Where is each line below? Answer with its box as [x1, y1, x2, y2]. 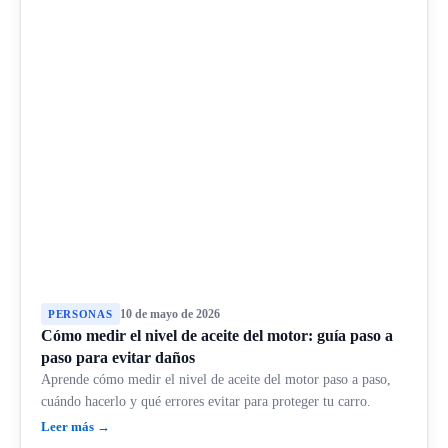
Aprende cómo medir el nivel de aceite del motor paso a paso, [41, 371, 391, 387]
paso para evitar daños [41, 348, 195, 366]
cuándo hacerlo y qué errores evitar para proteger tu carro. [41, 393, 371, 409]
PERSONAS [48, 307, 113, 320]
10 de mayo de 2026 [119, 306, 220, 321]
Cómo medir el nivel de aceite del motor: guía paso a [41, 326, 393, 344]
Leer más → [41, 418, 110, 434]
